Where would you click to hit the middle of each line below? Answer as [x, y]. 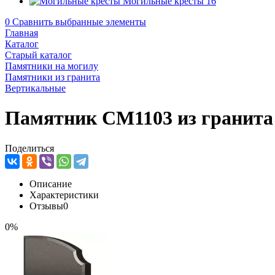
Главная [21, 33]
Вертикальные [35, 88]
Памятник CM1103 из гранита [139, 118]
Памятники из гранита [52, 77]
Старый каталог [38, 55]
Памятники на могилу [52, 66]
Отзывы [46, 206]
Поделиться [29, 148]
